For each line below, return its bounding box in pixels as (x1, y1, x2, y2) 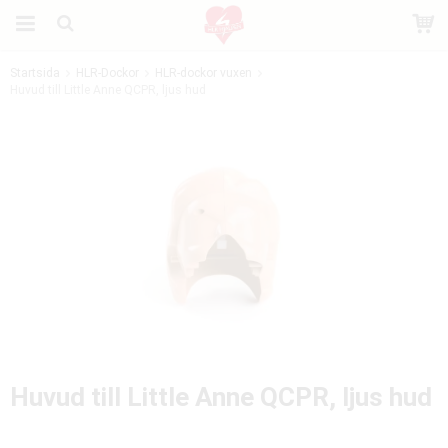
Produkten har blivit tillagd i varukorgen (111, 83, 334, 96)
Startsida (10, 66, 60, 80)
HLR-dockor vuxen (155, 66, 252, 80)
